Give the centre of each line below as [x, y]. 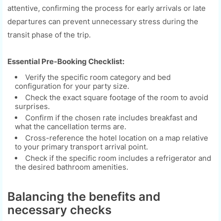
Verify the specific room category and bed [98, 77]
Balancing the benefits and [84, 196]
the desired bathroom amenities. [72, 167]
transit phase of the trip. [49, 35]
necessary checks [59, 210]
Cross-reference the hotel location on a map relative [117, 138]
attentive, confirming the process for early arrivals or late [107, 8]
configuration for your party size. [72, 86]
